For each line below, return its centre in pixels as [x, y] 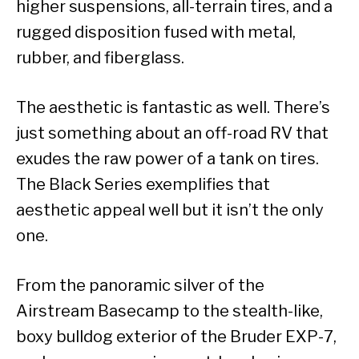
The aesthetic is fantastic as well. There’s [173, 108]
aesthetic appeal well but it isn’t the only [170, 210]
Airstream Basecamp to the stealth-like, [169, 311]
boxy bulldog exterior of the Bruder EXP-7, [176, 337]
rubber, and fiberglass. [100, 58]
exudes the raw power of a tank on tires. [167, 159]
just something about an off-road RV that [172, 133]
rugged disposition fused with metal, [156, 32]
